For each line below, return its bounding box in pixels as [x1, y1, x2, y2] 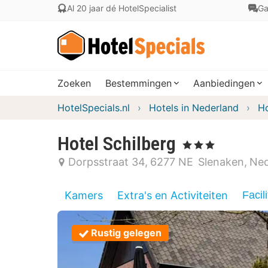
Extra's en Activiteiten [117, 189, 228, 202]
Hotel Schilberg [57, 132, 176, 155]
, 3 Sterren [182, 138, 215, 147]
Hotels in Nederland [149, 102, 239, 114]
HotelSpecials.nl [57, 102, 130, 114]
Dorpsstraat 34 [68, 156, 145, 168]
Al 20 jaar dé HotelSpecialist [67, 3, 176, 13]
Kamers [65, 189, 103, 202]
